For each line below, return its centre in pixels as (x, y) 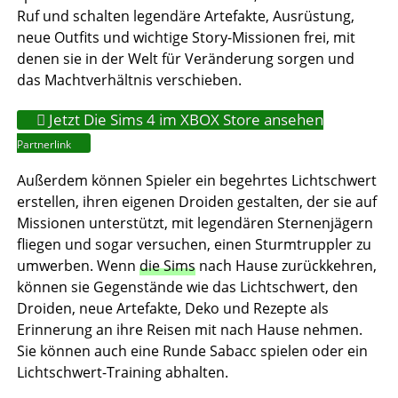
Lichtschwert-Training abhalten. (122, 372)
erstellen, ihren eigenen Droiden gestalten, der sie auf (196, 201)
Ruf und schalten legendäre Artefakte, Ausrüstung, (185, 16)
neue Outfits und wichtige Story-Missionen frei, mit (186, 37)
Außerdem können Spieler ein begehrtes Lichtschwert (196, 180)
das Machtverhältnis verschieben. (129, 80)
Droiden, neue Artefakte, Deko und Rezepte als (172, 308)
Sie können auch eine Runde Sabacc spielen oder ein (192, 350)
